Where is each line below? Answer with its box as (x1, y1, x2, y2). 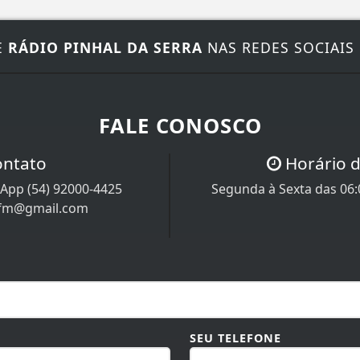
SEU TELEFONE (190, 329, 281, 346)
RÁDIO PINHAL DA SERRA (7, 37, 202, 57)
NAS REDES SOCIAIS (202, 37, 354, 57)
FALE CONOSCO (98, 111, 262, 140)
